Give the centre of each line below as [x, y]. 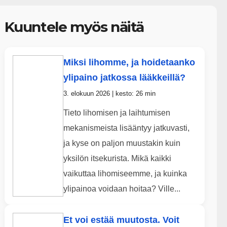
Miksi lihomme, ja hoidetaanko [129, 63]
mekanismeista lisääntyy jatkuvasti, [126, 128]
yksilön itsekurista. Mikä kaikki [117, 159]
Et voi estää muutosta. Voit [121, 220]
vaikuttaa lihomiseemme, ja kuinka [125, 174]
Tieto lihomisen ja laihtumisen [117, 113]
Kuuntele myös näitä [74, 27]
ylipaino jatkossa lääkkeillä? [124, 78]
